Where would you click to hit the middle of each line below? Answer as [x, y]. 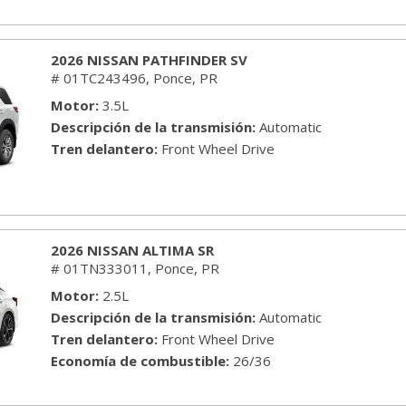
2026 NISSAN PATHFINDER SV [149, 60]
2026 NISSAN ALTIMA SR [132, 250]
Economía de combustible [138, 361]
